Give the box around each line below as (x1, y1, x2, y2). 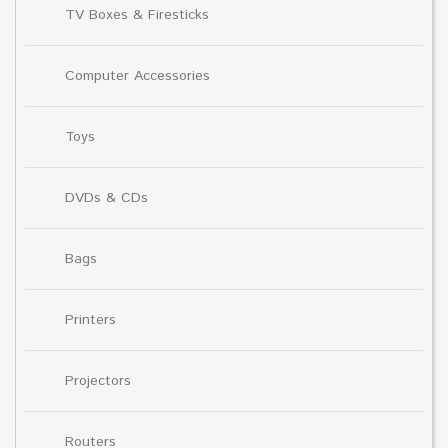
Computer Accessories (65, 65, 210, 86)
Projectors (65, 370, 131, 391)
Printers (65, 309, 116, 330)
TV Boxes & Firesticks (65, 4, 209, 25)
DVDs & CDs (65, 187, 148, 208)
